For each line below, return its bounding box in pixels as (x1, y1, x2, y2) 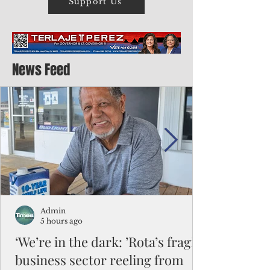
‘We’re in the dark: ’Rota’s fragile (15, 233, 205, 251)
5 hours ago (40, 216, 83, 225)
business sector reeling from (15, 251, 184, 269)
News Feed (12, 60, 70, 80)
